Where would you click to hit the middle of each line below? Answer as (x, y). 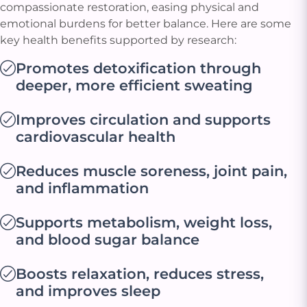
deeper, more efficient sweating (134, 86)
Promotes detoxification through (138, 69)
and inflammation (82, 188)
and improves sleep (88, 291)
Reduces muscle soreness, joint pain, (151, 171)
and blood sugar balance (108, 240)
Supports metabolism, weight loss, (144, 223)
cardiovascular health (96, 137)
